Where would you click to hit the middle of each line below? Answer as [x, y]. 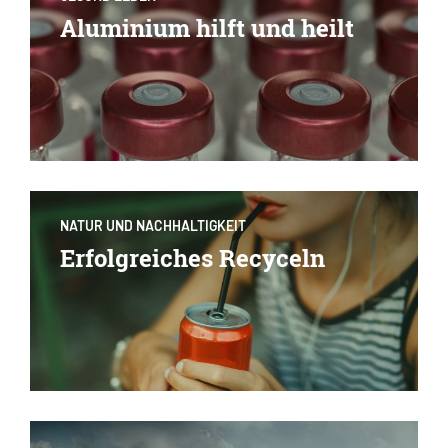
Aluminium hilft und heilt [207, 28]
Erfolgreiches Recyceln [192, 258]
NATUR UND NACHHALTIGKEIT [153, 226]
